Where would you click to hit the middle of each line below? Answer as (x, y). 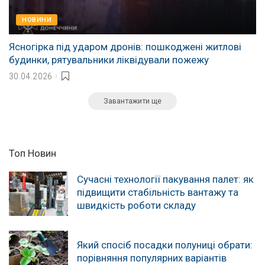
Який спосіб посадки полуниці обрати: (165, 245)
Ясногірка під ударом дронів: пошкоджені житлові (125, 47)
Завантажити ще (132, 101)
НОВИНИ (37, 20)
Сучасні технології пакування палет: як (165, 179)
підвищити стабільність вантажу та (158, 192)
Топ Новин (33, 153)
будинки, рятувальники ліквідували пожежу (109, 60)
